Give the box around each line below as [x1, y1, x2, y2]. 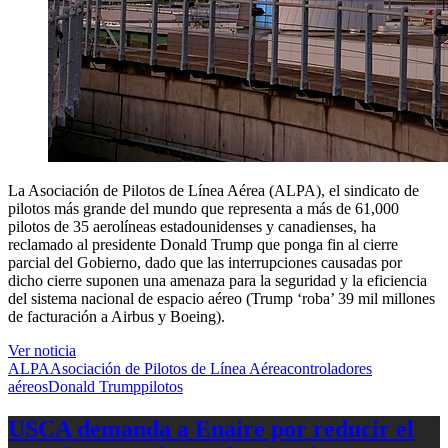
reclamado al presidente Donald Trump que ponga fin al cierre [8, 235, 398, 253]
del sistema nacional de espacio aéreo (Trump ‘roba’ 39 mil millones [8, 289, 435, 307]
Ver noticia [8, 341, 76, 359]
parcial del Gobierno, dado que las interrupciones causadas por [8, 253, 402, 271]
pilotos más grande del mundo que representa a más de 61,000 [8, 199, 399, 217]
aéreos [8, 377, 48, 395]
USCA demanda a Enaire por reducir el [8, 415, 414, 442]
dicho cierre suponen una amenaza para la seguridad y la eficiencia [8, 271, 427, 289]
